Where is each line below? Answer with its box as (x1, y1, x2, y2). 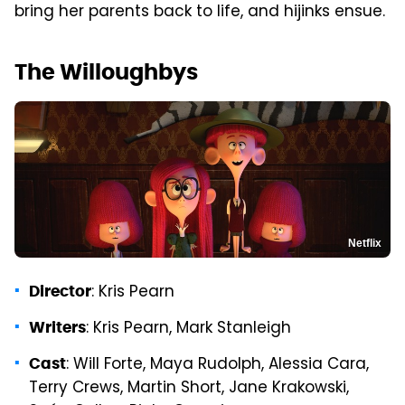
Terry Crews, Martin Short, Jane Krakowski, (29, 376, 349, 402)
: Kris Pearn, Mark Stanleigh (86, 316, 291, 343)
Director (29, 281, 91, 302)
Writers (29, 317, 86, 338)
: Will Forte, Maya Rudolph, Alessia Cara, (66, 353, 369, 379)
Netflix (348, 237, 381, 250)
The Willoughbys (14, 57, 198, 86)
